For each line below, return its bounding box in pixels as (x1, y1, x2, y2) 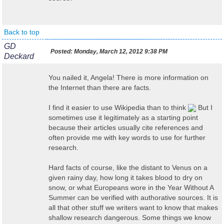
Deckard (4, 52, 34, 60)
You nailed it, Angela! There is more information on (48, 73, 208, 81)
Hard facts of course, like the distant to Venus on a (48, 163, 207, 171)
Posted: (50, 48, 72, 55)
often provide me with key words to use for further (48, 133, 205, 141)
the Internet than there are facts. (48, 83, 151, 91)
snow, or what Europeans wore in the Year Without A (48, 183, 213, 191)
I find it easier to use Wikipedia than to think (48, 103, 188, 111)
